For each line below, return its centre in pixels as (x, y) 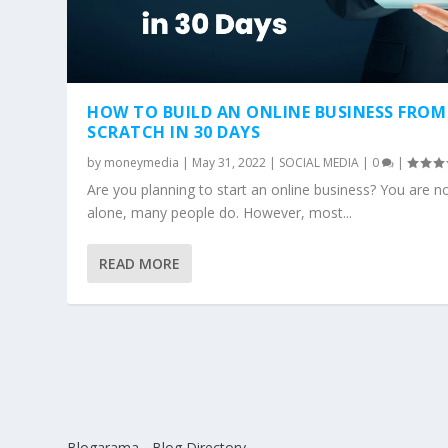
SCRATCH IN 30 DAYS (174, 132)
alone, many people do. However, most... (220, 213)
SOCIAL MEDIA (319, 163)
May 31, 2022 (229, 163)
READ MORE (140, 264)
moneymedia (142, 163)
